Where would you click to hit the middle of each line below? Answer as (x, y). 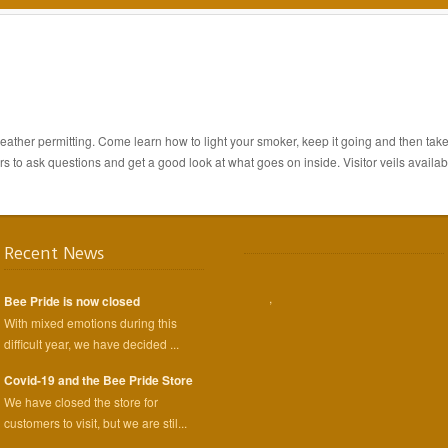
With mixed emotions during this (90, 322)
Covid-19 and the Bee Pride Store (98, 379)
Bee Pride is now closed (72, 300)
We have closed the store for (81, 401)
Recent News (54, 252)
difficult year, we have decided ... (91, 343)
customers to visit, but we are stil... (95, 422)
